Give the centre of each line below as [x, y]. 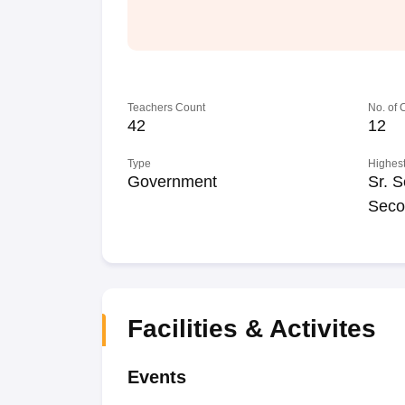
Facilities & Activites [251, 329]
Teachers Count [166, 108]
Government [172, 182]
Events [156, 377]
